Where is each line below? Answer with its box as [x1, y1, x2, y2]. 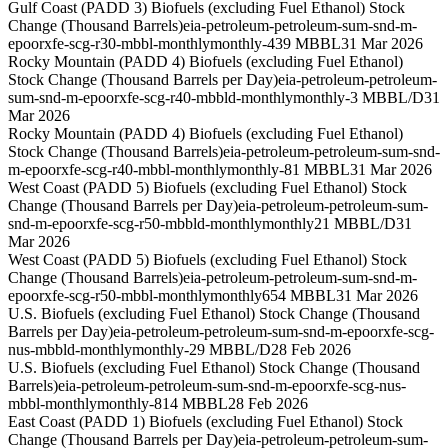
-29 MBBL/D [184, 341, 271, 359]
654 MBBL [262, 287, 336, 305]
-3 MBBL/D [345, 89, 424, 107]
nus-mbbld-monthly [8, 341, 132, 359]
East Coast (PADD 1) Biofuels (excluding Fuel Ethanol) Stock [8, 413, 403, 431]
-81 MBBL [279, 161, 350, 179]
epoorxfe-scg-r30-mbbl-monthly [8, 35, 210, 53]
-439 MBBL [262, 35, 341, 53]
